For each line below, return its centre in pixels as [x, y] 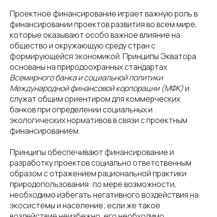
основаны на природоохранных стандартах [88, 67]
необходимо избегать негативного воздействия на [104, 195]
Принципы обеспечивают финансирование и [92, 152]
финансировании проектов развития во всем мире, [103, 24]
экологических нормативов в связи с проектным [99, 120]
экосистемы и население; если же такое [85, 205]
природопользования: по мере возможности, [93, 184]
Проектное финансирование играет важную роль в [104, 14]
